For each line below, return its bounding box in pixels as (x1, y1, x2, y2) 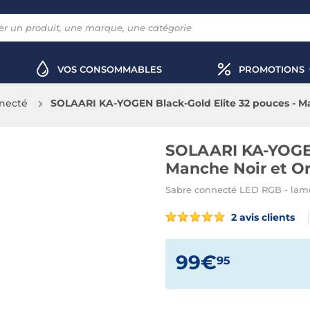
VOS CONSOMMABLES (57, 63, 162, 75)
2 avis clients (228, 211, 295, 224)
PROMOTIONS (238, 63, 304, 75)
